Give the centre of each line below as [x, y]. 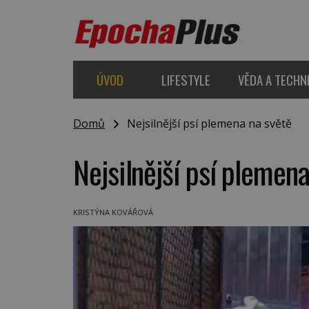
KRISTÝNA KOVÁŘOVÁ [113, 212]
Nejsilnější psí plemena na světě [206, 124]
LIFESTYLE [186, 79]
